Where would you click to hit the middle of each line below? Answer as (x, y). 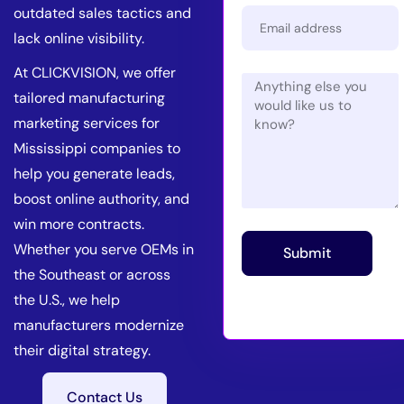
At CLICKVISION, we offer (95, 73)
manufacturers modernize (99, 325)
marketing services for (87, 123)
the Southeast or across (92, 275)
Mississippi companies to (97, 148)
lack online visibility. (79, 38)
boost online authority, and (101, 199)
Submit (307, 253)
